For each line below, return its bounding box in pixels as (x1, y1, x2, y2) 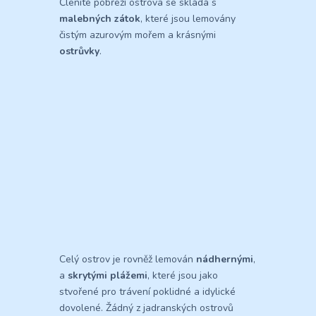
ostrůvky (59, 44, 99, 59)
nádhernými (196, 253, 253, 267)
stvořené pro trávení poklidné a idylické (59, 285, 236, 299)
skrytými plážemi (68, 269, 147, 283)
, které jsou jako (147, 269, 218, 283)
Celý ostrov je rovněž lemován (59, 253, 196, 267)
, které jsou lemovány (140, 12, 236, 26)
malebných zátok (59, 12, 140, 26)
